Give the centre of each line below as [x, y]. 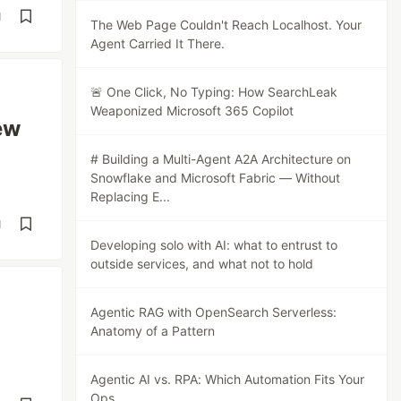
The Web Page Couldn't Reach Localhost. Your [226, 25]
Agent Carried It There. [158, 43]
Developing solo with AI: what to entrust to [214, 245]
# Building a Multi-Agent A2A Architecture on [221, 159]
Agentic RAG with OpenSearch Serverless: [214, 312]
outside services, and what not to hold [202, 264]
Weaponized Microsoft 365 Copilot [192, 111]
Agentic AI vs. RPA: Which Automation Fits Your [228, 379]
